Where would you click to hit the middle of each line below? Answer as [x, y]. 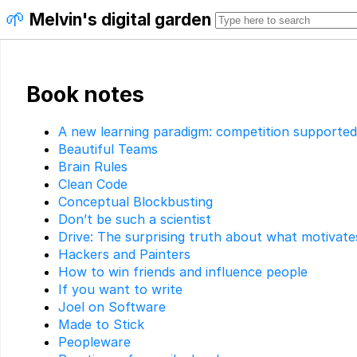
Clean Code [93, 184]
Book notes [85, 95]
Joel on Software [112, 307]
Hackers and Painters [124, 255]
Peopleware [94, 342]
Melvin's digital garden [120, 20]
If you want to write [120, 290]
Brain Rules [93, 167]
